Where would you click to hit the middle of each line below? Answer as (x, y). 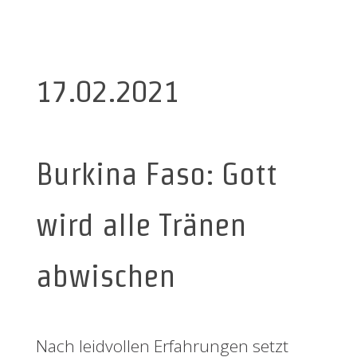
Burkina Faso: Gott (157, 174)
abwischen (106, 276)
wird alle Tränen (141, 225)
